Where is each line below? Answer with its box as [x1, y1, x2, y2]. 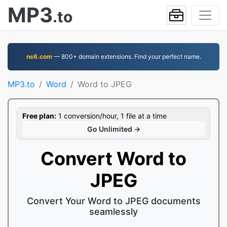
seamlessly [89, 206, 138, 217]
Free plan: [22, 111, 56, 120]
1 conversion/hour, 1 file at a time [56, 111, 167, 120]
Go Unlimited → [87, 125, 140, 133]
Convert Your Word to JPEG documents [26, 196, 201, 206]
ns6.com [26, 53, 52, 60]
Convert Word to [41, 147, 186, 170]
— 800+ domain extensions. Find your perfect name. [52, 53, 201, 60]
